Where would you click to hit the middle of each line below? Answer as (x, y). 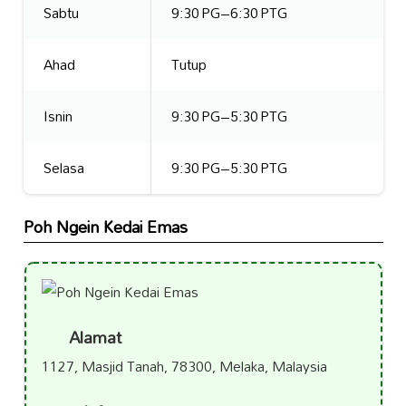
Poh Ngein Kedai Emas (105, 227)
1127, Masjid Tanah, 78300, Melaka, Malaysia (184, 367)
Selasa (63, 167)
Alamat (93, 338)
